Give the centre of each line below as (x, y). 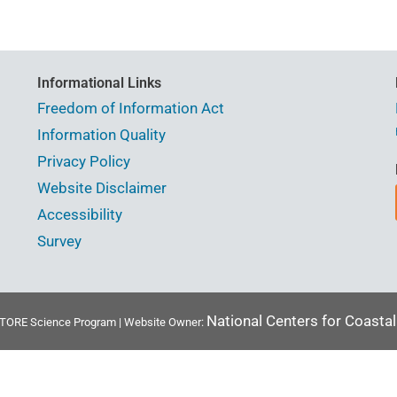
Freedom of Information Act (131, 109)
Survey (60, 241)
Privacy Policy (84, 162)
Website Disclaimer (102, 188)
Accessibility (80, 215)
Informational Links (100, 83)
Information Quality (102, 135)
